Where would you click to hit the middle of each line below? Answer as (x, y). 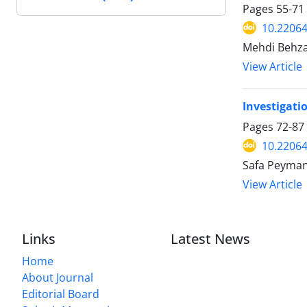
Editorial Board (61, 294)
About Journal (58, 278)
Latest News (211, 239)
